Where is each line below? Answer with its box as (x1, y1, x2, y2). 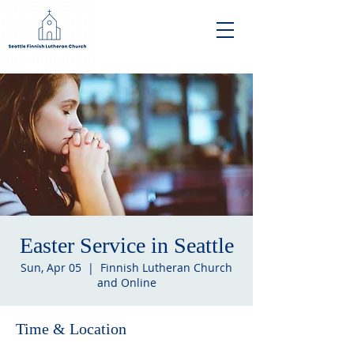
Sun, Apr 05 (21, 260, 81, 275)
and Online (96, 275, 156, 290)
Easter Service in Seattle (19, 233, 234, 258)
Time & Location (16, 320, 126, 337)
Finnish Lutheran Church (100, 260, 232, 275)
